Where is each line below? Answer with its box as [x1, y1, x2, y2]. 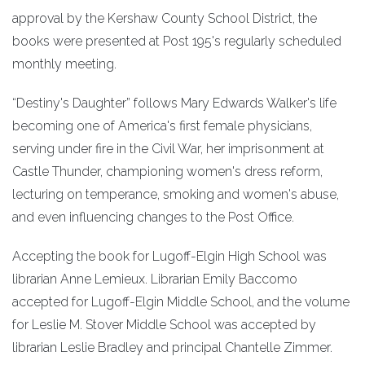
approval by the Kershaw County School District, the [12, 11, 317, 26]
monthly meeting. [12, 56, 117, 72]
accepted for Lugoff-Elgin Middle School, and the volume [12, 294, 350, 310]
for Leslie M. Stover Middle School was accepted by [12, 317, 316, 332]
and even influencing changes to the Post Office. [12, 209, 294, 225]
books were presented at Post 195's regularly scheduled [12, 33, 341, 49]
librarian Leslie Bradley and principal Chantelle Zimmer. [12, 340, 332, 355]
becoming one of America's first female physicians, [12, 118, 312, 134]
